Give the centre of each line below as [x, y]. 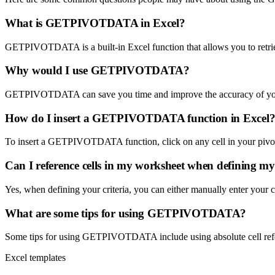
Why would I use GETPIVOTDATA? [97, 71]
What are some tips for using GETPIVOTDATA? [126, 213]
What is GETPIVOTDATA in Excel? [95, 23]
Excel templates [35, 258]
